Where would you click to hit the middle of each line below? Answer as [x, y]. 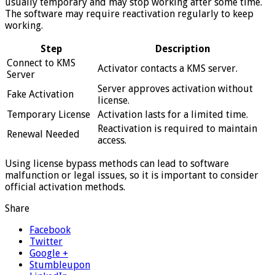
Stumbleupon [60, 265]
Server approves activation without [175, 88]
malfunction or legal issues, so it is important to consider [132, 175]
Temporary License [48, 114]
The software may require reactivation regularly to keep [129, 14]
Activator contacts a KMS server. [168, 68]
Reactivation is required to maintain [177, 128]
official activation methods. [65, 187]
